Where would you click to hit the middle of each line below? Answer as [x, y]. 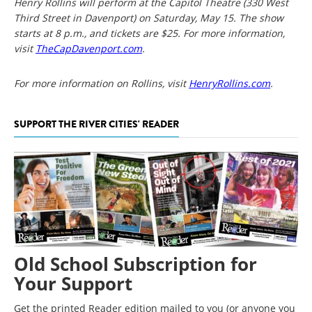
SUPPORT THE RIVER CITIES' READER [96, 124]
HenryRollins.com [229, 83]
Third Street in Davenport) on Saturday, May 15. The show [149, 17]
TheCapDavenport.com [89, 48]
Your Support [73, 284]
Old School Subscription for [135, 264]
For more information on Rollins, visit [101, 83]
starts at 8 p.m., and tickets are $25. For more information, [149, 33]
